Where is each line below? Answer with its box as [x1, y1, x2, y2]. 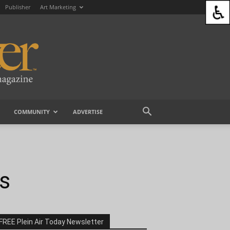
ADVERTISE [72, 108, 103, 116]
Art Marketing [40, 3, 76, 11]
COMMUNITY [13, 108, 50, 116]
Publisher [5, 3, 30, 11]
